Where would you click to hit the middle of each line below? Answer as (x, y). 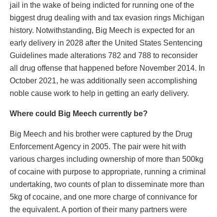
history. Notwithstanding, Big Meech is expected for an (102, 31)
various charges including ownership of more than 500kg (107, 159)
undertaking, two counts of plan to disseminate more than (107, 185)
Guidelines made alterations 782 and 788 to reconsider (104, 56)
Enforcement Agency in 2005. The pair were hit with (98, 147)
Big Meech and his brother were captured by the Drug (101, 134)
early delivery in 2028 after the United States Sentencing (106, 43)
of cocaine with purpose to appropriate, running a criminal (108, 172)
